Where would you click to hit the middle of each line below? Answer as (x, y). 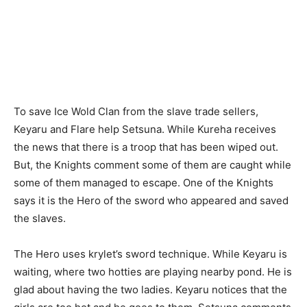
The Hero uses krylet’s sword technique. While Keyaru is (150, 254)
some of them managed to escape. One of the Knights (144, 182)
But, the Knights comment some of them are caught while (152, 164)
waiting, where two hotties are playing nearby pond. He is (153, 271)
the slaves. (40, 218)
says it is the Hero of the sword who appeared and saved (151, 200)
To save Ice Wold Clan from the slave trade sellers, (136, 111)
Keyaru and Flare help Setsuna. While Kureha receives (145, 129)
